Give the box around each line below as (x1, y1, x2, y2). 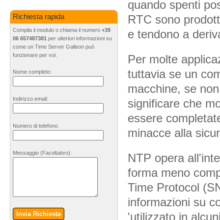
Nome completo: (13, 68, 52, 75)
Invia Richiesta (16, 210, 61, 218)
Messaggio (13, 150, 40, 156)
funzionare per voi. (13, 52, 57, 58)
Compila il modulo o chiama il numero (13, 27, 102, 33)
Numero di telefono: (13, 123, 59, 129)
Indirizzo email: (13, 96, 48, 102)
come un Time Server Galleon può (13, 43, 94, 50)
